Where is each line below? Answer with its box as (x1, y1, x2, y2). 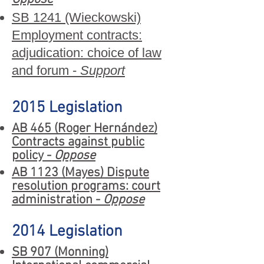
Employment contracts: (12, 28, 142, 42)
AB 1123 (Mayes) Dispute (12, 165, 149, 181)
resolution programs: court (12, 179, 160, 194)
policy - (12, 148, 54, 164)
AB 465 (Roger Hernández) (12, 121, 157, 137)
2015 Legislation (12, 98, 123, 117)
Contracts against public (12, 134, 144, 150)
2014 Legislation (12, 222, 123, 241)
